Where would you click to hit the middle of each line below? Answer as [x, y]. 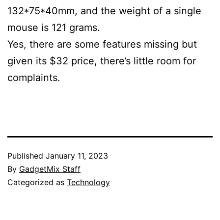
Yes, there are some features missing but [102, 44]
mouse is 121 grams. [55, 28]
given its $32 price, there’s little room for [102, 61]
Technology [88, 182]
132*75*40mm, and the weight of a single [104, 11]
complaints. [35, 78]
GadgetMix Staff [50, 169]
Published [27, 156]
